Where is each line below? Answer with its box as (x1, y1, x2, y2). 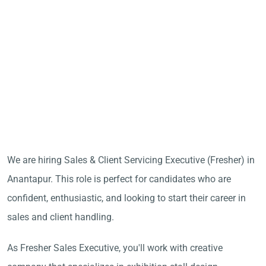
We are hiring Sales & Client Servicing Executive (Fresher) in (7, 154, 255, 166)
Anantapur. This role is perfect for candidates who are (7, 173, 231, 185)
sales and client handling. (7, 211, 116, 223)
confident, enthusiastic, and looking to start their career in (7, 192, 246, 204)
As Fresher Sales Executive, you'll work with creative (7, 242, 223, 254)
